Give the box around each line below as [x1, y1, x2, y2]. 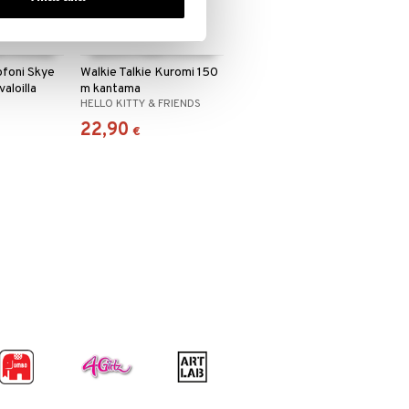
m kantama [79, 81, 141, 98]
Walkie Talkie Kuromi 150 [79, 65, 218, 81]
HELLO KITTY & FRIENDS [79, 97, 201, 112]
